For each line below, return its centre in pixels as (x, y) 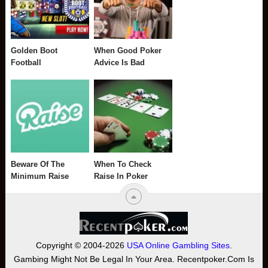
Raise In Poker (121, 176)
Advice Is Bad (120, 63)
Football (26, 63)
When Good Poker (128, 51)
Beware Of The (38, 164)
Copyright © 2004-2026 (81, 245)
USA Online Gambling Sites (178, 245)
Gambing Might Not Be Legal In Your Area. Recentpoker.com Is (134, 259)
